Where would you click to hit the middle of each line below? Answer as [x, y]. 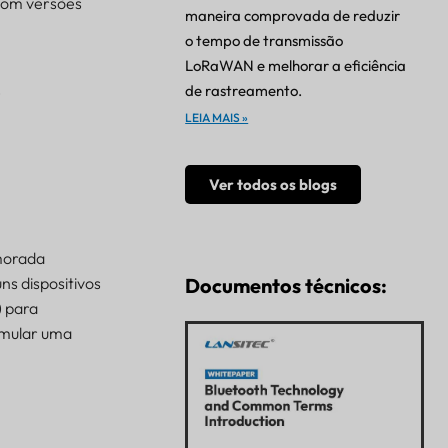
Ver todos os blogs [273, 185]
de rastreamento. [244, 91]
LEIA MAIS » [217, 118]
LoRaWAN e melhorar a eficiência [296, 66]
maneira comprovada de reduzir [293, 16]
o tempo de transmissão [264, 41]
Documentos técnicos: [286, 286]
